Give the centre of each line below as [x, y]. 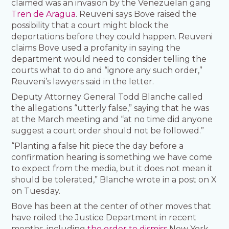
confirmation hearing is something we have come [112, 157]
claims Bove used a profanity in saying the [96, 48]
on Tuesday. [36, 191]
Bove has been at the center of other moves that [111, 207]
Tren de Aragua [44, 14]
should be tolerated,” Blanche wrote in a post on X [114, 180]
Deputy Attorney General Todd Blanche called [107, 97]
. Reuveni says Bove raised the [136, 14]
